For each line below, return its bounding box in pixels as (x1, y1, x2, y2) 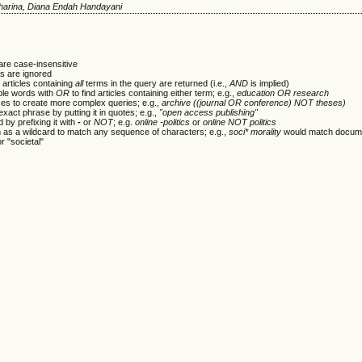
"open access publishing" (159, 107, 259, 117)
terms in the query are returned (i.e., (83, 78, 230, 88)
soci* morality (229, 126, 282, 137)
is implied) (248, 78, 290, 88)
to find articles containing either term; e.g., (69, 87, 238, 98)
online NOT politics (203, 116, 277, 127)
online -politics (135, 116, 191, 127)
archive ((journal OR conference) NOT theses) (162, 97, 347, 107)
